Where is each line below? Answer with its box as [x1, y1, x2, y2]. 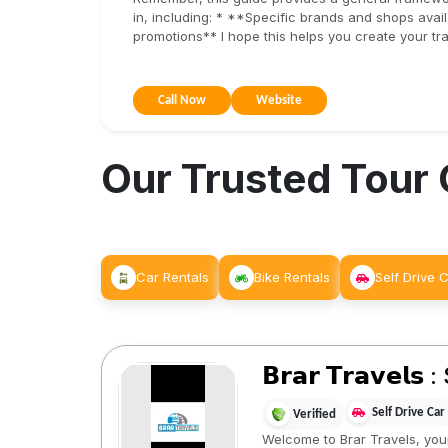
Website [255, 94, 302, 107]
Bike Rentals [253, 269, 330, 285]
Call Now [157, 94, 206, 107]
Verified [292, 407, 336, 421]
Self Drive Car [371, 406, 445, 420]
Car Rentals [135, 269, 209, 285]
